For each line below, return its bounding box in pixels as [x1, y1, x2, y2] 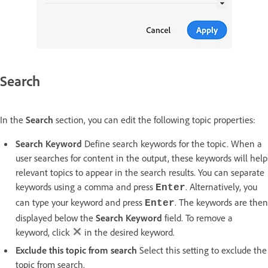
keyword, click [16, 226, 72, 239]
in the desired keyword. [82, 226, 175, 239]
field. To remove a [162, 212, 233, 224]
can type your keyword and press [16, 196, 145, 209]
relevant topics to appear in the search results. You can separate [16, 166, 264, 179]
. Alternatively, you [185, 181, 257, 193]
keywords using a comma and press [16, 181, 156, 193]
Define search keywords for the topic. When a [82, 138, 262, 150]
